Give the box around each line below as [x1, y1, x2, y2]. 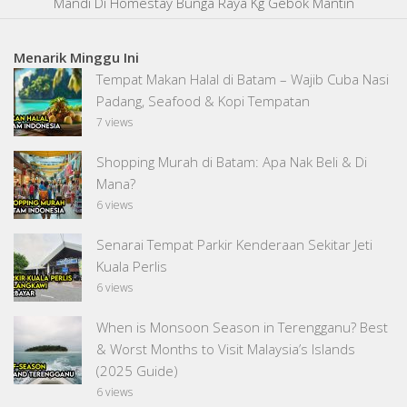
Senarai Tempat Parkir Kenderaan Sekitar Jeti [96, 235, 372, 254]
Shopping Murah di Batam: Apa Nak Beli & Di [96, 153, 367, 172]
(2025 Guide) [96, 362, 178, 381]
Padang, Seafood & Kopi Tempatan [96, 92, 310, 111]
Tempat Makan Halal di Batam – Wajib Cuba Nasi [96, 70, 389, 89]
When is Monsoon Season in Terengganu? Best [96, 318, 388, 337]
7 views [96, 114, 133, 131]
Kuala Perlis [96, 257, 167, 276]
